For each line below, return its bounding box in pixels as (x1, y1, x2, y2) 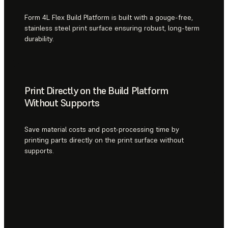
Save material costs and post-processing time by (24, 125, 179, 134)
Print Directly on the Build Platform (24, 83, 168, 97)
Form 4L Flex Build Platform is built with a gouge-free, (24, 13, 193, 22)
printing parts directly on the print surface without (24, 135, 184, 145)
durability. (24, 34, 54, 44)
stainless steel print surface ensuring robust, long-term (24, 23, 199, 33)
